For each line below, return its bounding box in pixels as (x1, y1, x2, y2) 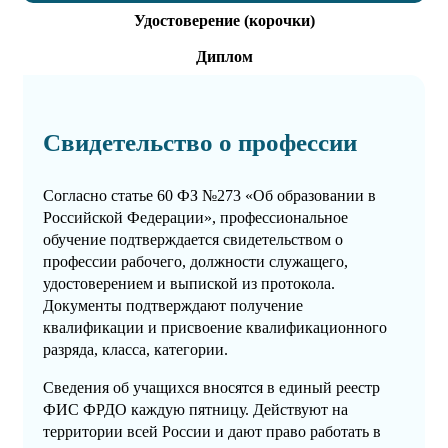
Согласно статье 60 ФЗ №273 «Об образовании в (43, 187, 376, 205)
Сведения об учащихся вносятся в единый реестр (43, 379, 380, 397)
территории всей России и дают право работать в (43, 423, 381, 441)
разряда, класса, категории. (43, 341, 228, 359)
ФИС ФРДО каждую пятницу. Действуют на (43, 401, 348, 419)
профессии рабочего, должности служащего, (43, 253, 348, 271)
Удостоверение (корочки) (133, 12, 315, 30)
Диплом (195, 48, 253, 66)
